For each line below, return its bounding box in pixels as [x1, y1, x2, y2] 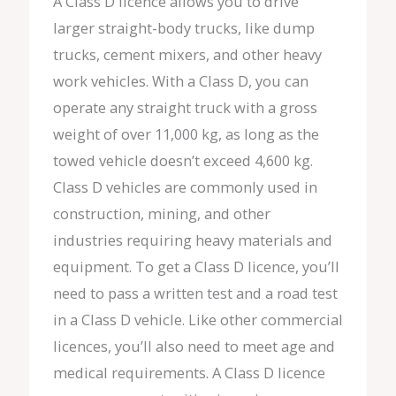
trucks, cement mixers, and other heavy [52, 44, 322, 65]
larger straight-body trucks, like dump [52, 18, 315, 39]
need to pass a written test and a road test [52, 283, 338, 304]
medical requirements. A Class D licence [52, 362, 325, 384]
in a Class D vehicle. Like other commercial [52, 309, 343, 331]
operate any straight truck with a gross [52, 97, 317, 118]
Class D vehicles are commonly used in [52, 177, 317, 198]
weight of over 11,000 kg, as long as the [52, 124, 319, 145]
